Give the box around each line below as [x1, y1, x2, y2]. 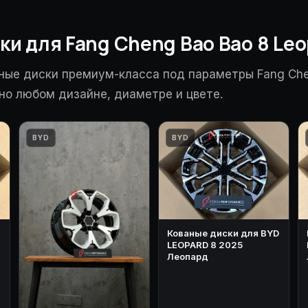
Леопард [167, 250, 208, 262]
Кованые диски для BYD [167, 227, 279, 239]
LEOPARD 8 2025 [167, 239, 243, 250]
